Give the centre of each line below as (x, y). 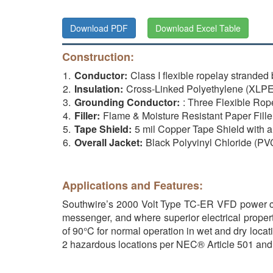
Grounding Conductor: (127, 102)
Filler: (87, 115)
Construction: (98, 57)
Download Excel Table (198, 28)
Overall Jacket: (108, 142)
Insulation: (99, 89)
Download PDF (99, 28)
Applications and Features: (133, 185)
